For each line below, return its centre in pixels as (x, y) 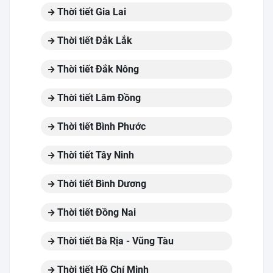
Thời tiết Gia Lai (90, 12)
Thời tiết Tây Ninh (94, 155)
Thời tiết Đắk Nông (97, 69)
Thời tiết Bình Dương (101, 184)
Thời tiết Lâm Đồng (98, 98)
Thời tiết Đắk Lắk (94, 41)
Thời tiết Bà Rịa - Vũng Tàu (114, 241)
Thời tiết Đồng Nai (95, 212)
